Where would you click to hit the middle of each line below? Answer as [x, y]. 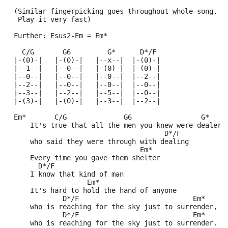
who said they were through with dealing [99, 141]
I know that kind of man [67, 174]
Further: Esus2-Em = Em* [59, 36]
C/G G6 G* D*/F [113, 52]
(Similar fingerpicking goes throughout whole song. [113, 11]
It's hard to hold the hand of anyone [93, 190]
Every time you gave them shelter [85, 158]
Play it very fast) [50, 19]
